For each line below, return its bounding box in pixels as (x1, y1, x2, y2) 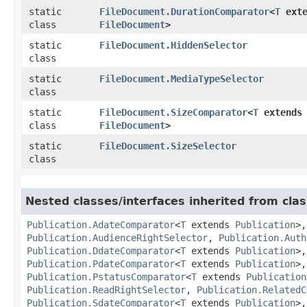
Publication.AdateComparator (27, 219, 175, 230)
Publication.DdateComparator (27, 245, 175, 256)
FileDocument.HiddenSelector (99, 39, 247, 51)
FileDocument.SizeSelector (99, 140, 236, 151)
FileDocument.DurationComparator (99, 5, 269, 17)
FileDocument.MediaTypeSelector (99, 73, 264, 84)
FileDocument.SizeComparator (99, 106, 247, 118)
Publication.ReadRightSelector (27, 284, 186, 295)
